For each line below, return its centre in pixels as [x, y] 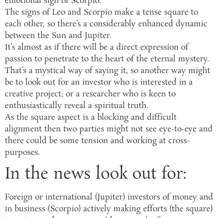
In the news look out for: [96, 175]
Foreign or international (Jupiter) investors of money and [109, 198]
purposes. [22, 152]
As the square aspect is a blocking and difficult [91, 117]
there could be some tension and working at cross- [97, 141]
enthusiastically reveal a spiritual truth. [77, 106]
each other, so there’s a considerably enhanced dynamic [106, 24]
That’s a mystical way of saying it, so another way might [108, 71]
